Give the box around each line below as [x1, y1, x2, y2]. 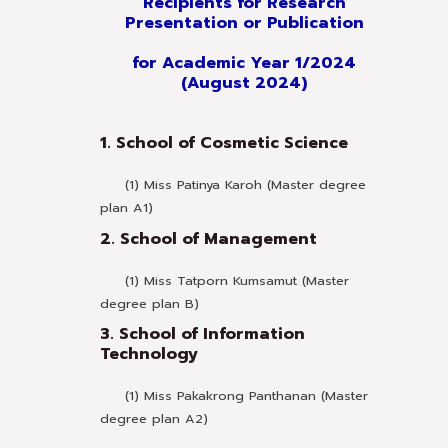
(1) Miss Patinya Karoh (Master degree [100, 175, 366, 195]
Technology [100, 342, 198, 367]
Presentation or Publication [124, 11, 364, 36]
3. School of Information [100, 322, 305, 347]
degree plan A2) [100, 409, 208, 429]
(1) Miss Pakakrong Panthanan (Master [100, 386, 368, 406]
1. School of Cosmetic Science [100, 131, 348, 156]
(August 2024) [181, 71, 307, 96]
